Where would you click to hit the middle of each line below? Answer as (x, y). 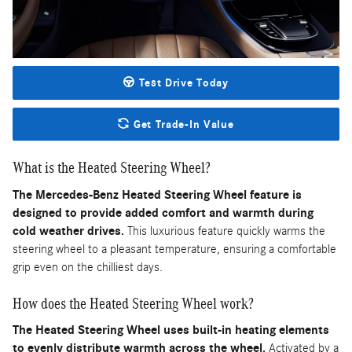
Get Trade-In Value (182, 124)
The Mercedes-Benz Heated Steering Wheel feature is (157, 194)
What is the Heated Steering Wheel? (112, 168)
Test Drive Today (181, 83)
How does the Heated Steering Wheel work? (133, 303)
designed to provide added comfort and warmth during (163, 213)
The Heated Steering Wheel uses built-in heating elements (171, 330)
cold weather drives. (68, 231)
